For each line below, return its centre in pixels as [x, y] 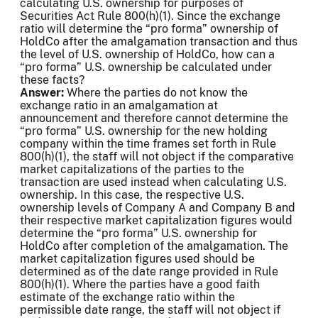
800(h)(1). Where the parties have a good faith [140, 285]
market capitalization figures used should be [137, 259]
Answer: [43, 93]
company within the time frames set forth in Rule [148, 144]
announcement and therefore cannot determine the [154, 119]
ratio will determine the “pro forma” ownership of [149, 29]
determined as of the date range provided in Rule [149, 272]
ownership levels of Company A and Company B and [158, 208]
